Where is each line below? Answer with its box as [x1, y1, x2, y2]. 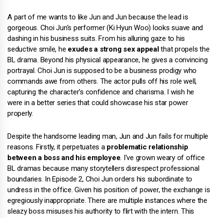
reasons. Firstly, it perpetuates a [7, 142, 107, 151]
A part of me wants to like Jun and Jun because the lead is [7, 12, 188, 21]
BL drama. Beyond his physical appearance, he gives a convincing [7, 55, 208, 64]
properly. [7, 109, 33, 118]
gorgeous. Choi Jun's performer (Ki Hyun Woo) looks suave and [7, 23, 203, 32]
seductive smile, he [7, 44, 68, 54]
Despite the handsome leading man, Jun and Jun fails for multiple [7, 131, 208, 141]
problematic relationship [107, 142, 188, 151]
